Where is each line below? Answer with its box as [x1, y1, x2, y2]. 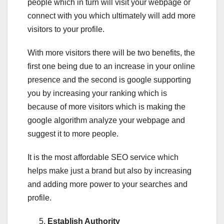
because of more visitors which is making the [27, 102, 185, 111]
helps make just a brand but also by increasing [27, 166, 191, 175]
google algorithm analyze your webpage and [27, 115, 185, 124]
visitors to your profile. [27, 24, 104, 33]
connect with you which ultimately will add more [27, 11, 195, 20]
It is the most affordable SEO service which [27, 152, 178, 161]
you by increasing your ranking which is [27, 88, 167, 97]
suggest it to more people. [27, 129, 118, 138]
